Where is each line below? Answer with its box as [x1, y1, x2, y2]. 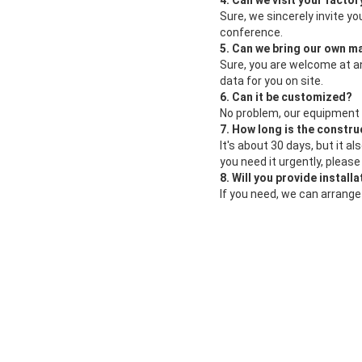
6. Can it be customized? [220, 90, 352, 104]
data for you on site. [220, 74, 323, 88]
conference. [220, 26, 283, 40]
